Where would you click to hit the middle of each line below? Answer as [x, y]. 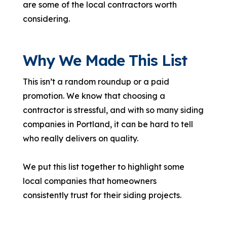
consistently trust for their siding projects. [102, 195]
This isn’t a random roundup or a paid [96, 82]
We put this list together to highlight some [104, 167]
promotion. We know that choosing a [94, 96]
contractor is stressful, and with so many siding [113, 110]
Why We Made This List [105, 61]
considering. [47, 19]
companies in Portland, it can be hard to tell [108, 124]
